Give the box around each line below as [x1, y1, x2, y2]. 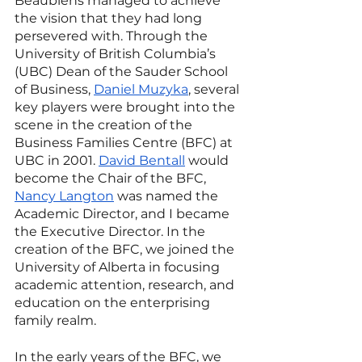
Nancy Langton [15, 187, 114, 204]
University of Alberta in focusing [15, 259, 223, 275]
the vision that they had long [15, 10, 205, 26]
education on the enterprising [15, 294, 213, 310]
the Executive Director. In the [15, 223, 208, 239]
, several [188, 81, 242, 97]
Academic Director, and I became [15, 205, 233, 221]
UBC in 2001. [15, 152, 99, 168]
